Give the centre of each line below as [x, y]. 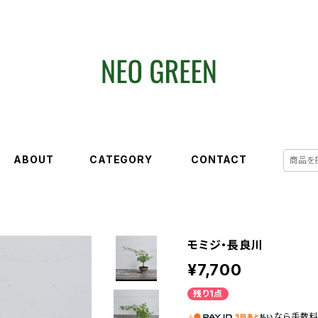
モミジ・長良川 [225, 245]
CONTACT [224, 159]
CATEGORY [128, 159]
